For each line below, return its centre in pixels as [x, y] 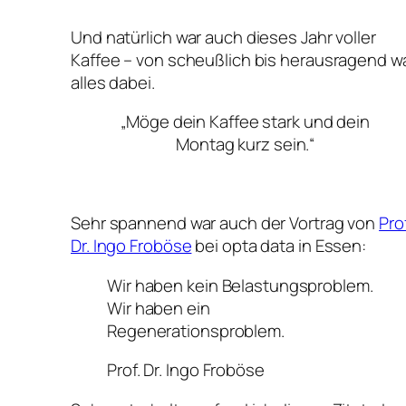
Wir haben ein [159, 308]
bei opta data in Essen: [279, 246]
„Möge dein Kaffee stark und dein [246, 122]
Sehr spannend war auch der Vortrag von [225, 223]
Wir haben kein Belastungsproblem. [240, 285]
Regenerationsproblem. [196, 330]
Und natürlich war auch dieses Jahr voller [223, 37]
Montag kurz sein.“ [246, 145]
